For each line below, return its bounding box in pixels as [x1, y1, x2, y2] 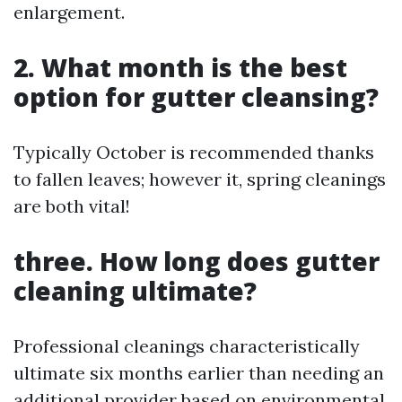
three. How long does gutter [13, 244, 380, 278]
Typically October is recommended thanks [13, 141, 374, 163]
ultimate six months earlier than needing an [13, 362, 384, 384]
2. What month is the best [13, 50, 347, 84]
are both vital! [13, 195, 130, 217]
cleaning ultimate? [13, 274, 257, 308]
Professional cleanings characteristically [13, 335, 360, 357]
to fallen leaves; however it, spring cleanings [13, 168, 386, 190]
